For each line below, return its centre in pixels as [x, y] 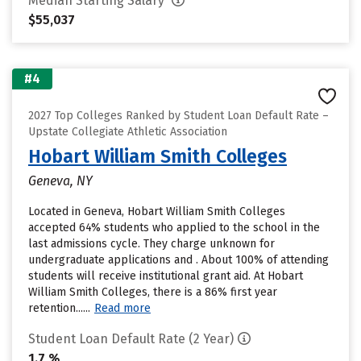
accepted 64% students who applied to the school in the [174, 228]
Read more [122, 308]
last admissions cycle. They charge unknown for [151, 244]
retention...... [59, 308]
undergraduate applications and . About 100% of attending [178, 260]
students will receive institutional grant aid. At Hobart [166, 276]
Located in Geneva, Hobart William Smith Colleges [157, 212]
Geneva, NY [60, 181]
